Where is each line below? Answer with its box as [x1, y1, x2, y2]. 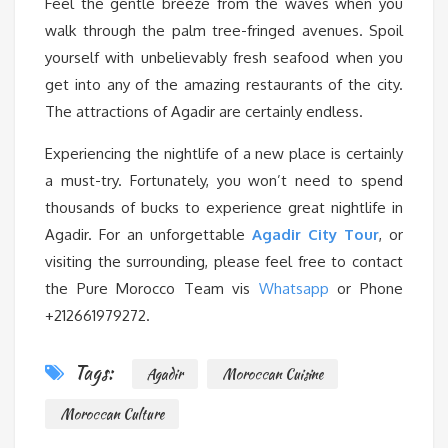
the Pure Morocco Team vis [45, 279, 259, 299]
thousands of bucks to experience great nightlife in [45, 198, 403, 218]
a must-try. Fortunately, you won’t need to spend [45, 171, 403, 191]
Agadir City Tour [252, 225, 379, 245]
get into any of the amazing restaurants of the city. [45, 75, 403, 95]
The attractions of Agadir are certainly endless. [45, 102, 363, 122]
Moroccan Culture [60, 404, 164, 425]
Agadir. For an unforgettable [45, 225, 252, 245]
